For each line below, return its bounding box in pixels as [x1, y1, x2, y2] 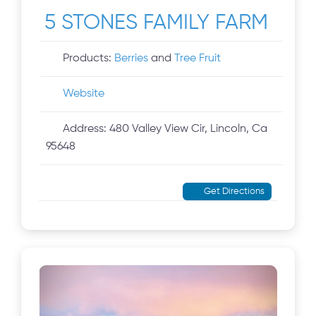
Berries [114, 53, 149, 65]
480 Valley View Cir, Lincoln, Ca [109, 123, 268, 135]
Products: [63, 53, 115, 65]
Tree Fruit [174, 53, 221, 65]
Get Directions [203, 187, 265, 197]
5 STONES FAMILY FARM [44, 13, 269, 35]
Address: [63, 123, 110, 135]
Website [63, 88, 105, 100]
